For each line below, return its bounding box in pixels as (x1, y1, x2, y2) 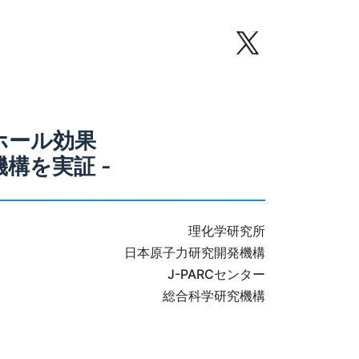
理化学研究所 (188, 223, 265, 240)
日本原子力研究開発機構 (124, 244, 265, 261)
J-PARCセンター (167, 266, 265, 283)
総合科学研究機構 (163, 288, 265, 305)
